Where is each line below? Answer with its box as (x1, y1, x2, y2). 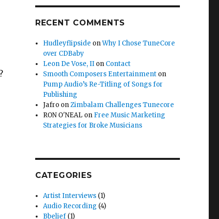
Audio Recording (43, 202, 97, 210)
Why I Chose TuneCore (102, 39, 175, 47)
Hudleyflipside (43, 39, 91, 47)
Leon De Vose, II (43, 60, 95, 68)
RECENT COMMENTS (35, 18, 126, 27)
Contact (106, 60, 131, 68)
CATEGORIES (35, 171, 92, 180)
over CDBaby (43, 49, 85, 58)
